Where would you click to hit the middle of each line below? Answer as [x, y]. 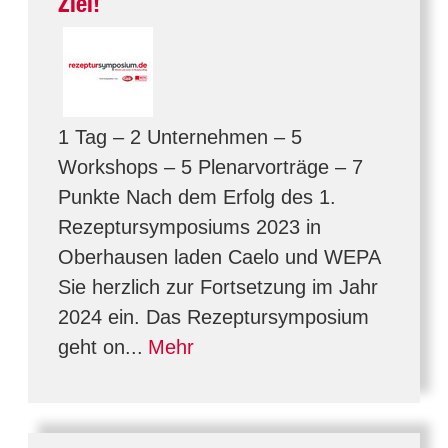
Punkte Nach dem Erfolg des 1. [197, 197]
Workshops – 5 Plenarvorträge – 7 [210, 167]
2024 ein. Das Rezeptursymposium [213, 317]
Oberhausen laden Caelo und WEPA [219, 257]
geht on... [100, 347]
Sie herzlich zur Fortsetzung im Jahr [218, 287]
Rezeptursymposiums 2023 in [189, 227]
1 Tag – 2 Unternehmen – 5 [180, 137]
